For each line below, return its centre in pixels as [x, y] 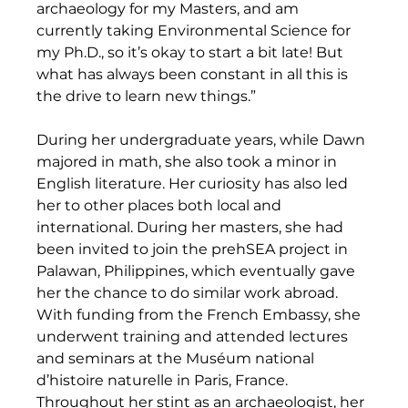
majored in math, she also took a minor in [189, 161]
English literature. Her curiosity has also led [194, 183]
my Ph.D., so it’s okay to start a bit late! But [192, 52]
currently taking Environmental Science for [196, 30]
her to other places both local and [161, 205]
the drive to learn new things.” [148, 96]
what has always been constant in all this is [194, 74]
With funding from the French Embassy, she [201, 314]
